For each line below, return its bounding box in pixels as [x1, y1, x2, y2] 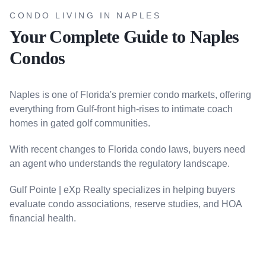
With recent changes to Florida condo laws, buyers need [9, 144, 245, 154]
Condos [9, 48, 65, 68]
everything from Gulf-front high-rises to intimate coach [9, 104, 233, 114]
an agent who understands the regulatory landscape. [9, 159, 230, 169]
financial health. [9, 213, 76, 223]
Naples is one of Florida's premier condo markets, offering [9, 90, 251, 100]
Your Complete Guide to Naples [9, 27, 239, 46]
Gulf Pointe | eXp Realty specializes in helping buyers [9, 185, 235, 195]
